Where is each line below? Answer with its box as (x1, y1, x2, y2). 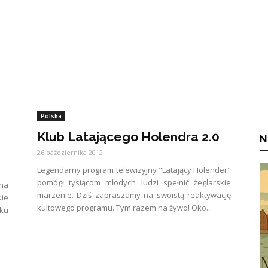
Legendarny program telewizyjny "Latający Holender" (37, 165, 231, 175)
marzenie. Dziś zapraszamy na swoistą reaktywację (37, 190, 231, 200)
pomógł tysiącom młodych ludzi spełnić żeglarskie (37, 177, 231, 188)
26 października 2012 (37, 148, 103, 157)
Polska (41, 112, 62, 120)
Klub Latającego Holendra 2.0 (37, 129, 220, 144)
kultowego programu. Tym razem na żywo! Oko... (37, 202, 212, 213)
